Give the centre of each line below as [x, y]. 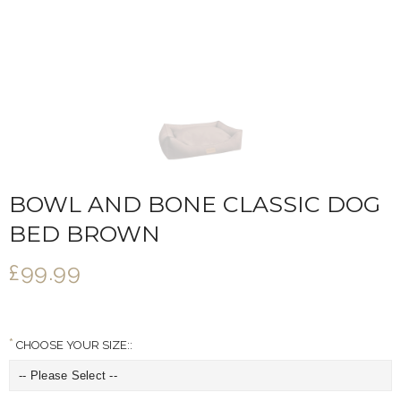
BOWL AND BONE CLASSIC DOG [195, 204]
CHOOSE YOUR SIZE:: [73, 345]
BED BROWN [85, 234]
